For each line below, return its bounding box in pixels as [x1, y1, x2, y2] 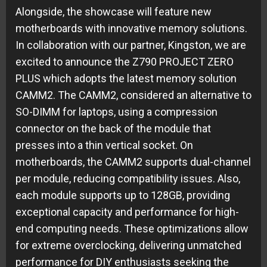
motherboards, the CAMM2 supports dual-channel [15, 155, 251, 168]
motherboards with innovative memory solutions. [15, 21, 247, 35]
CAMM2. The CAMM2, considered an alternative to [15, 88, 252, 101]
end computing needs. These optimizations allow [15, 222, 249, 235]
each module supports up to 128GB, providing [15, 188, 230, 201]
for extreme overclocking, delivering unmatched [15, 238, 241, 252]
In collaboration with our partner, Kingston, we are [15, 38, 246, 51]
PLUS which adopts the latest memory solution [15, 72, 237, 85]
